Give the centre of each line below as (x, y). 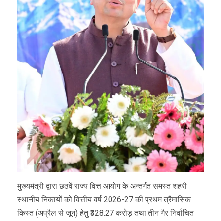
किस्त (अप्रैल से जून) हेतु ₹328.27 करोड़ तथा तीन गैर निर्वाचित (106, 213)
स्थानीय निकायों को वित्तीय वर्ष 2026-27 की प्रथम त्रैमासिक (104, 200)
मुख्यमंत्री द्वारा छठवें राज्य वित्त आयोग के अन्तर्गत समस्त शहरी (102, 186)
